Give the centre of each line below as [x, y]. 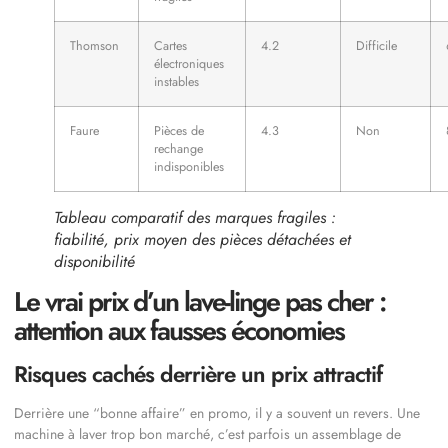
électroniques [189, 64]
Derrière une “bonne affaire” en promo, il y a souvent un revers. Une [217, 413]
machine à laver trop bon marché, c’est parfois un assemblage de [207, 434]
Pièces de [179, 131]
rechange [178, 149]
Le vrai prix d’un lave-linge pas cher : [199, 302]
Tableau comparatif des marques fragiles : [195, 218]
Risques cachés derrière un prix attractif [198, 374]
